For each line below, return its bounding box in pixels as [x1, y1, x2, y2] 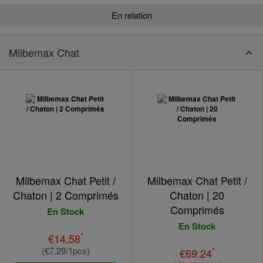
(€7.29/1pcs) [41, 244, 90, 257]
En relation [111, 9, 152, 21]
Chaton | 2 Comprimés [12, 187, 119, 203]
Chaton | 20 [170, 187, 224, 203]
